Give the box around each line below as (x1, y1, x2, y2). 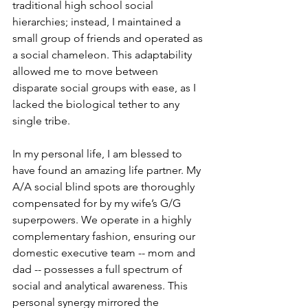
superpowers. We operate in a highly (12, 212, 194, 226)
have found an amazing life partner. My (12, 163, 203, 177)
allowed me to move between (12, 64, 161, 78)
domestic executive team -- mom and (12, 245, 198, 259)
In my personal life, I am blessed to (12, 146, 185, 160)
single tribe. (12, 113, 70, 127)
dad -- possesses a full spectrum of (12, 262, 185, 276)
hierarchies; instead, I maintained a (12, 14, 184, 28)
